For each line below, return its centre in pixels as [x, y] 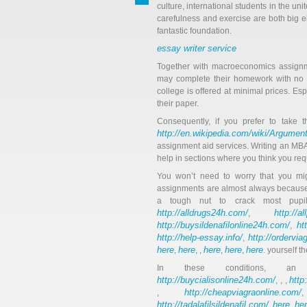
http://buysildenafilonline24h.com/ [223, 225]
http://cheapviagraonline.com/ [243, 292]
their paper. [178, 103]
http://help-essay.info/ [200, 237]
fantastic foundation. [194, 31]
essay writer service [197, 48]
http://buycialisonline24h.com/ [216, 280]
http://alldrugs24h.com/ [202, 213]
